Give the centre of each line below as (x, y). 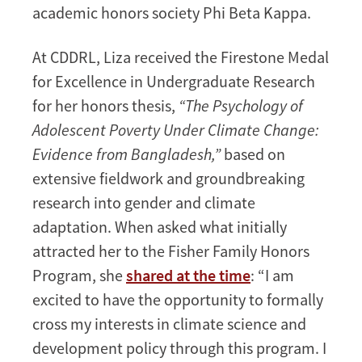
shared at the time (188, 276)
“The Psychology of (241, 106)
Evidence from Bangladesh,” (126, 154)
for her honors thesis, (105, 106)
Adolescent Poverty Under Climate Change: (176, 130)
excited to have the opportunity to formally (178, 300)
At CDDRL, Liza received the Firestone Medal (181, 57)
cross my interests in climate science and (169, 324)
